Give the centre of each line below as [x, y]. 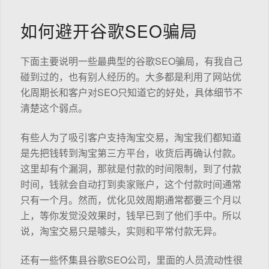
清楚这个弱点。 [54, 108]
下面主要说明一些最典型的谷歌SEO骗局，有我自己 [131, 61]
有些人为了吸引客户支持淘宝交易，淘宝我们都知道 [131, 137]
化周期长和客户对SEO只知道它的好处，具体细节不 [131, 92]
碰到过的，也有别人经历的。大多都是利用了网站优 [131, 77]
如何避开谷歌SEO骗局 [109, 30]
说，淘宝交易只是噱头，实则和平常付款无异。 [121, 231]
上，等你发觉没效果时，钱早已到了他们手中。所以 [131, 215]
